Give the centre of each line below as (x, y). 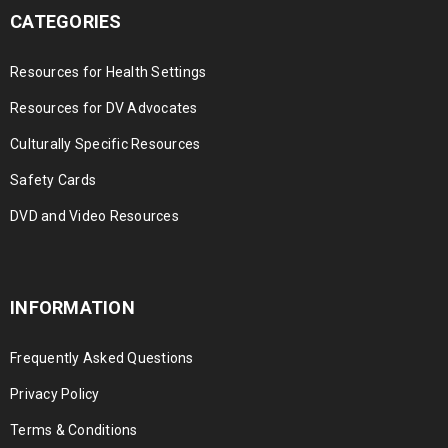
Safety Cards (53, 179)
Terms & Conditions (74, 429)
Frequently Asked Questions (102, 357)
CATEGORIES (66, 21)
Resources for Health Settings (108, 71)
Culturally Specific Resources (105, 143)
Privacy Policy (55, 393)
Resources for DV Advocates (104, 107)
